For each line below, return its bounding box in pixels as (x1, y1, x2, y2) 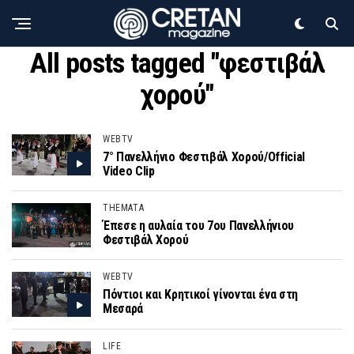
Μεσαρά (103, 301, 144, 317)
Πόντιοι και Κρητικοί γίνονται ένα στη (103, 287, 299, 303)
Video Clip (103, 164, 155, 179)
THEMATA (103, 202, 145, 214)
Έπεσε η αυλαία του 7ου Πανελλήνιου (103, 218, 295, 234)
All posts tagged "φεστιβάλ (29, 47, 325, 80)
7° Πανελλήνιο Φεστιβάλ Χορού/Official (103, 149, 306, 164)
